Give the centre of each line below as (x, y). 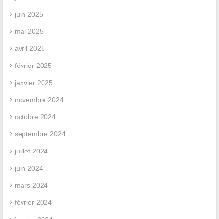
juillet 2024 (31, 151)
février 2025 (33, 66)
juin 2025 (29, 14)
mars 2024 (31, 185)
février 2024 (33, 202)
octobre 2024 (35, 117)
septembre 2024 (40, 134)
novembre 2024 (39, 100)
